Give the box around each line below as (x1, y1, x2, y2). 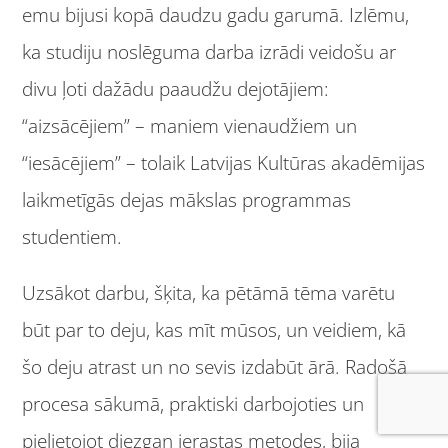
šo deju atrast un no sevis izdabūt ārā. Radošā (22, 353, 408, 380)
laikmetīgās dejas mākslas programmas (22, 187, 352, 213)
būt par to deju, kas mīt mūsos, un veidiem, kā (22, 316, 407, 343)
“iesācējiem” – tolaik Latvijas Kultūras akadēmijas (22, 150, 426, 176)
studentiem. (22, 224, 123, 250)
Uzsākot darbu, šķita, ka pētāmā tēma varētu (22, 279, 396, 306)
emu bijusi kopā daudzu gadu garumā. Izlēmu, (22, 2, 410, 28)
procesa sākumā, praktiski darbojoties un (22, 390, 365, 417)
